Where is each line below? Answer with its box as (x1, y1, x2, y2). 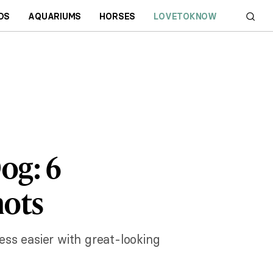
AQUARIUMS (28, 10, 82, 22)
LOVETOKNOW (154, 10, 218, 22)
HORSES (99, 10, 136, 22)
